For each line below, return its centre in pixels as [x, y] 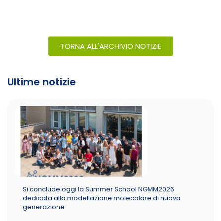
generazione [44, 207]
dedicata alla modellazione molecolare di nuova [102, 198]
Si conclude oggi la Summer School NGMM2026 [98, 189]
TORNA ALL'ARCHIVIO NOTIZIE [110, 46]
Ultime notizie [42, 82]
